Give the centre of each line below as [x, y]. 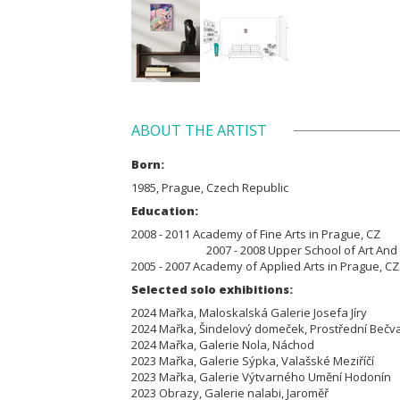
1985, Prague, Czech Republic [210, 187]
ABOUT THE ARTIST [199, 130]
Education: [165, 210]
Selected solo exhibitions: [212, 289]
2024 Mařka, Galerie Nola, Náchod [228, 344]
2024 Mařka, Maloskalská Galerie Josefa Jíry [254, 312]
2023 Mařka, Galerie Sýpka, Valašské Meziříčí [258, 360]
